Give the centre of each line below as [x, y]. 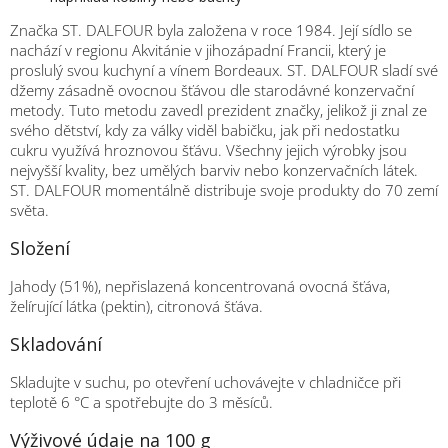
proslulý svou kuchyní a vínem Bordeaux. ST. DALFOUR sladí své [224, 69]
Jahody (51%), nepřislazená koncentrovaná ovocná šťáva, [200, 285]
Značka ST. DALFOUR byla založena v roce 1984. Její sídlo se [211, 29]
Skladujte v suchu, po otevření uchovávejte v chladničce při [205, 381]
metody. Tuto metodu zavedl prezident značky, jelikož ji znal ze [218, 109]
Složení [40, 247]
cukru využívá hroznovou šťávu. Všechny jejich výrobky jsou [208, 149]
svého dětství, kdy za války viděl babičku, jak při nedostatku [205, 129]
